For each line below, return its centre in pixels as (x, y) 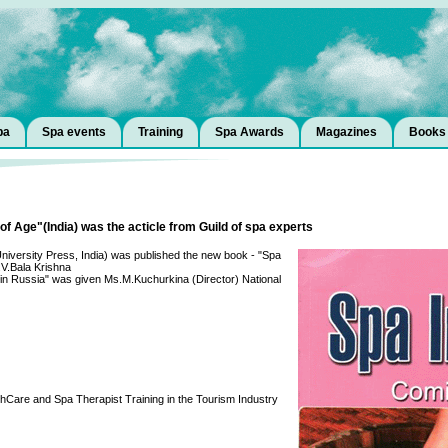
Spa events (74, 132)
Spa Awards (249, 132)
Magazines (346, 132)
